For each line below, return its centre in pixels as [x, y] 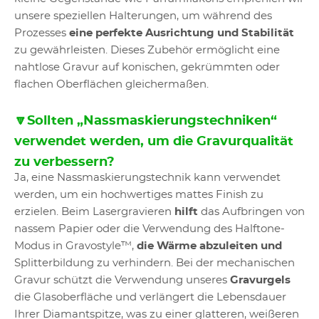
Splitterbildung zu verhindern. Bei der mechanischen [155, 263]
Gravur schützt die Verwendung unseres [122, 280]
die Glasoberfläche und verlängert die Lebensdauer [150, 297]
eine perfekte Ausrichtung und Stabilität [182, 33]
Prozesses [42, 33]
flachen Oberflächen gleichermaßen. [111, 84]
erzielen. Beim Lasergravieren [94, 212]
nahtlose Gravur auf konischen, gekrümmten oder [147, 67]
